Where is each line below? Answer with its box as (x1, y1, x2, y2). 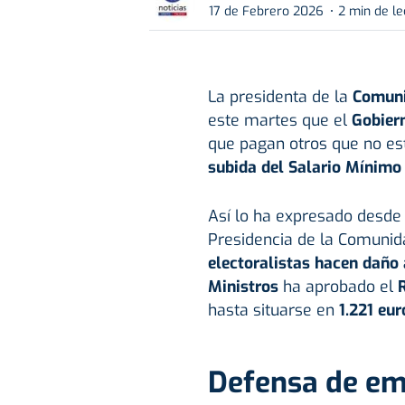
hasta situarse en (207, 299, 339, 322)
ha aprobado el (278, 276, 398, 298)
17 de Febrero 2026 (209, 2, 324, 20)
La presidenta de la (207, 86, 353, 108)
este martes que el (207, 109, 352, 132)
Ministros (207, 276, 278, 298)
